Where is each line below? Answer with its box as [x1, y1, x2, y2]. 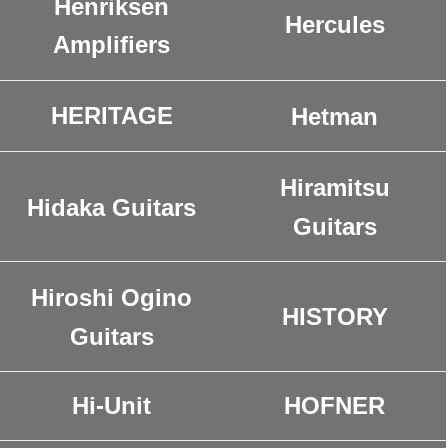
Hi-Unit [72, 392, 151, 420]
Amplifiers [53, 31, 170, 59]
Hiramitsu [279, 174, 390, 202]
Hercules [284, 11, 385, 39]
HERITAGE [50, 102, 173, 130]
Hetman [291, 103, 378, 131]
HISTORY [281, 302, 388, 330]
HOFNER [284, 392, 385, 420]
